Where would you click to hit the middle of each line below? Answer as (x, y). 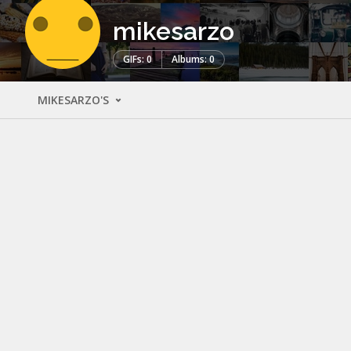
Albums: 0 (193, 59)
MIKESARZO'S (75, 100)
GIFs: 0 (138, 59)
